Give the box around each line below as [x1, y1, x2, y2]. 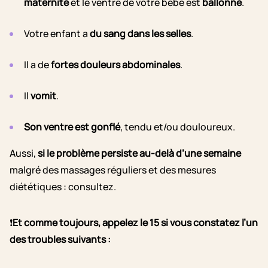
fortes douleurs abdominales [51, 58, 180, 72]
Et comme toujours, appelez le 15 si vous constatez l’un [13, 216, 258, 230]
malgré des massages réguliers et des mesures [10, 163, 216, 177]
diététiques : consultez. [10, 180, 116, 194]
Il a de [24, 58, 51, 72]
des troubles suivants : [10, 233, 111, 246]
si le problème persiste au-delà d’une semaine [38, 147, 241, 160]
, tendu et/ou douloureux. [120, 120, 235, 134]
